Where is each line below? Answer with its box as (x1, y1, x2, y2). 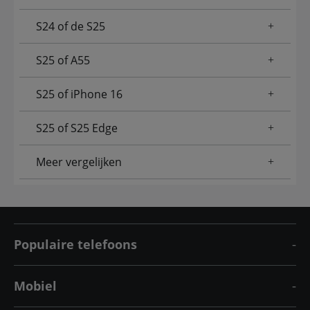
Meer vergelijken (36, 154, 122, 170)
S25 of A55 (36, 53, 90, 69)
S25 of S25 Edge (36, 120, 118, 136)
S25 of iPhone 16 (36, 86, 122, 102)
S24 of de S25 (36, 19, 105, 35)
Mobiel (14, 277, 57, 295)
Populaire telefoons (14, 236, 137, 253)
